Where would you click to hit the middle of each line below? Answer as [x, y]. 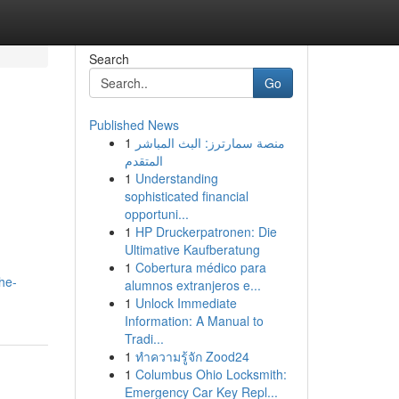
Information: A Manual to [194, 321]
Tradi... [144, 338]
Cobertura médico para [200, 267]
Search [109, 59]
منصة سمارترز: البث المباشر [210, 142]
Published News [134, 125]
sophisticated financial [186, 196]
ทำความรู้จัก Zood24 [192, 356]
